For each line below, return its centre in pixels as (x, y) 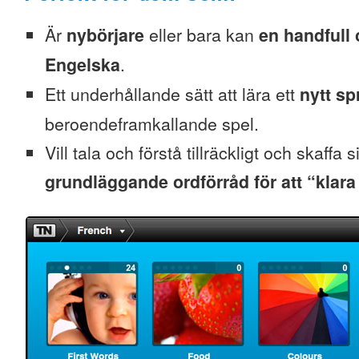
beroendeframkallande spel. (152, 123)
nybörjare (105, 35)
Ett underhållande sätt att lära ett (172, 94)
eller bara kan (202, 34)
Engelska (83, 65)
